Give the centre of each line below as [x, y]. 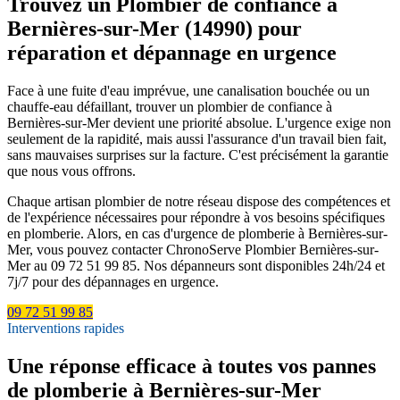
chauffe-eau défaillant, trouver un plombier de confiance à [170, 106]
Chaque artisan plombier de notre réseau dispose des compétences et [199, 201]
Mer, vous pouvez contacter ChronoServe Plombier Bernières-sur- [193, 249]
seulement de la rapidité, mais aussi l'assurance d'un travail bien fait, [197, 138]
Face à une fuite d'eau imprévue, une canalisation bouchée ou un [188, 90]
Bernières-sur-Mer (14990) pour [154, 28]
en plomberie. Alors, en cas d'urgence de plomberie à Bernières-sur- [197, 233]
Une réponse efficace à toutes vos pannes [192, 366]
